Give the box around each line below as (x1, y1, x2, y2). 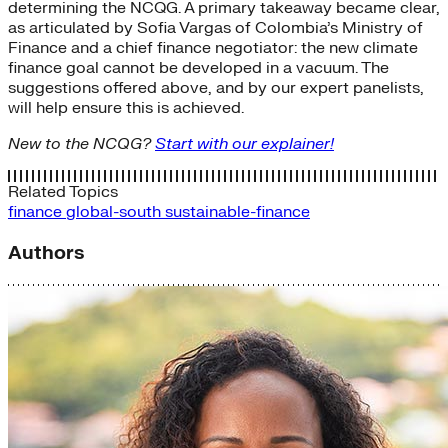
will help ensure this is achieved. (8, 98, 244, 119)
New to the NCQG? (8, 134, 155, 155)
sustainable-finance (165, 202, 310, 223)
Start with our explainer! (155, 134, 334, 155)
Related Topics (8, 182, 118, 203)
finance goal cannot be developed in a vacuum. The (8, 58, 389, 79)
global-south (66, 202, 165, 223)
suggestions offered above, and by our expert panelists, (8, 78, 424, 99)
